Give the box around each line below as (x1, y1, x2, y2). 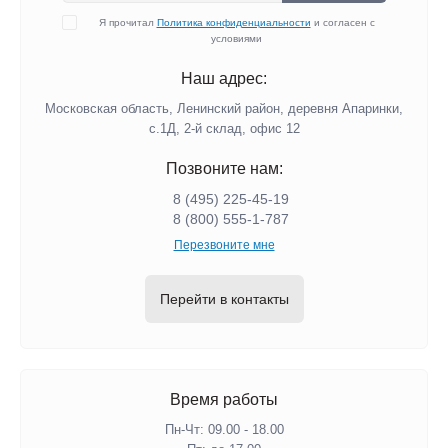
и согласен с (310, 16, 375, 28)
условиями (211, 32, 262, 44)
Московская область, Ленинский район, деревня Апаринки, (45, 100, 403, 116)
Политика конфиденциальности (156, 16, 311, 28)
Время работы (170, 390, 278, 408)
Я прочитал (98, 16, 157, 28)
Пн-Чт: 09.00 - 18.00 (164, 421, 284, 437)
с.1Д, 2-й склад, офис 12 (148, 120, 300, 136)
